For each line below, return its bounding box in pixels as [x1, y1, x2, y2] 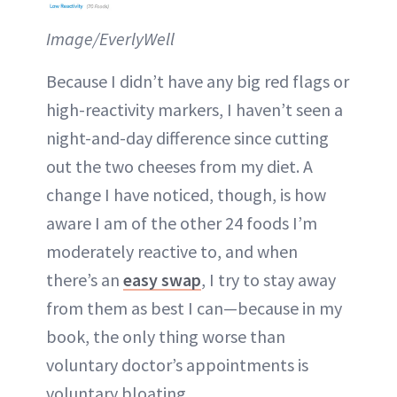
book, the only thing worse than [46, 324, 285, 347]
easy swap [123, 268, 201, 291]
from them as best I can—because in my [46, 296, 342, 319]
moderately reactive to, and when [46, 239, 298, 262]
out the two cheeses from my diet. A [46, 154, 313, 177]
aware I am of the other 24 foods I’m [46, 211, 317, 234]
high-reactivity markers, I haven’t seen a [46, 97, 343, 121]
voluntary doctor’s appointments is [46, 353, 308, 376]
